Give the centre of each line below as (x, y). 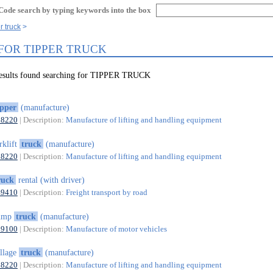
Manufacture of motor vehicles (116, 229)
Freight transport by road (106, 193)
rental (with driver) (50, 180)
